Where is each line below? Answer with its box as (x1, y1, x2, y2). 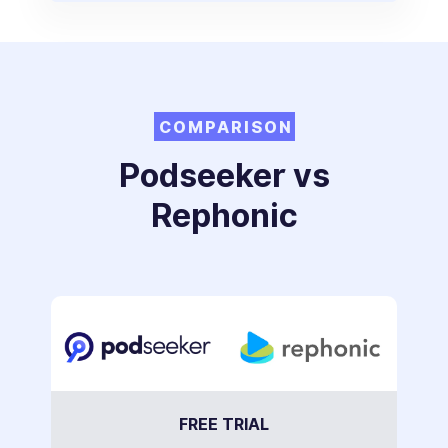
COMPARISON (158, 118, 293, 138)
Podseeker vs (118, 156, 330, 196)
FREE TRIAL (179, 415, 269, 435)
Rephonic (150, 196, 298, 236)
